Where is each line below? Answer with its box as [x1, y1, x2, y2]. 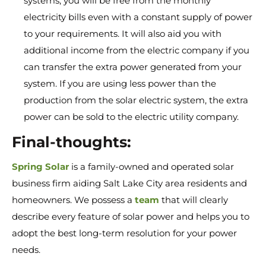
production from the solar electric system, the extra [24, 94, 248, 106]
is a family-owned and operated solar [69, 161, 234, 172]
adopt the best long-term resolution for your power [12, 227, 237, 239]
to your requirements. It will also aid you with [24, 28, 221, 39]
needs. [12, 244, 40, 255]
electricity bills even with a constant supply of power [24, 11, 252, 23]
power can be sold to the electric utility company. [24, 111, 239, 122]
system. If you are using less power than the [24, 78, 216, 89]
